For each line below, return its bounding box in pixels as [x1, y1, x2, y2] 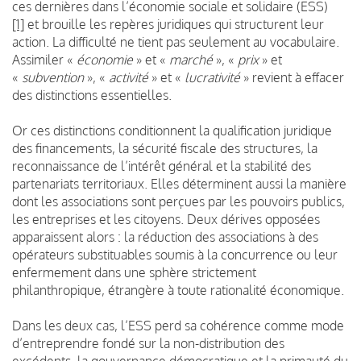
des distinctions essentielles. [12, 86, 172, 103]
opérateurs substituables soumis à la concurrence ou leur [12, 246, 338, 263]
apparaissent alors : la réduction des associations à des [12, 228, 318, 245]
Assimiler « [12, 51, 77, 68]
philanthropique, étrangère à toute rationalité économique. [12, 281, 344, 298]
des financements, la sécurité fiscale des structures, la [12, 139, 317, 156]
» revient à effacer [240, 68, 344, 85]
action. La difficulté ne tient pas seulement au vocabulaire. [12, 33, 339, 50]
